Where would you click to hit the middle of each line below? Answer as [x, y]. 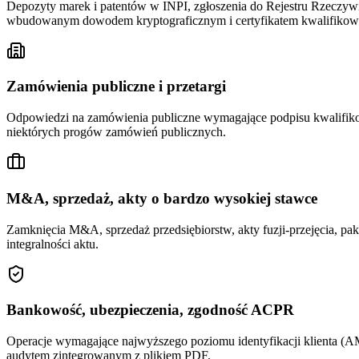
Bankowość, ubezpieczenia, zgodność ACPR [150, 310]
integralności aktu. [52, 244]
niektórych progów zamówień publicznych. [116, 132]
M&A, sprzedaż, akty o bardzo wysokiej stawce [162, 198]
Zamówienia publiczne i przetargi [116, 87]
